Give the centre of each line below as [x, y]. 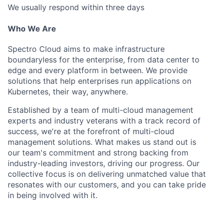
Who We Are [32, 29]
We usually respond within [57, 8]
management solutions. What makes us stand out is [102, 142]
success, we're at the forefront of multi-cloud [91, 131]
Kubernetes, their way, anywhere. [68, 92]
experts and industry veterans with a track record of [104, 121]
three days [125, 8]
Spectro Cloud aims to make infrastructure [86, 49]
